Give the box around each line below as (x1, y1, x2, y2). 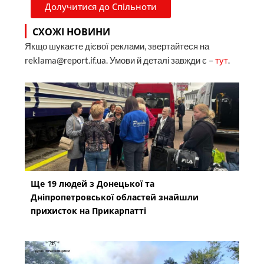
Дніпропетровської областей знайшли (31, 192, 199, 203)
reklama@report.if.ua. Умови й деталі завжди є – (25, 55, 216, 65)
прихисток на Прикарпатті (31, 205, 147, 217)
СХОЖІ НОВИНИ (32, 25, 111, 38)
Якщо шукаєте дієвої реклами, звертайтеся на (25, 41, 210, 51)
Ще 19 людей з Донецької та (31, 178, 155, 190)
